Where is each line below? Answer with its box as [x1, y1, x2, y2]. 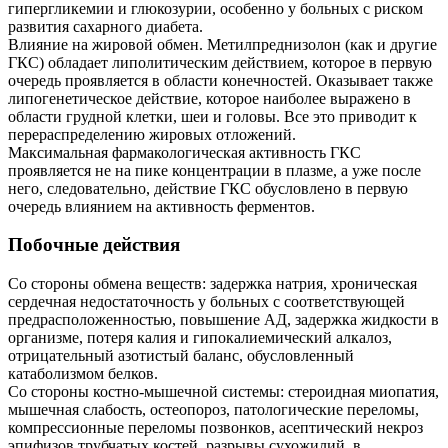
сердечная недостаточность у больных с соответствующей [8, 293, 405, 311]
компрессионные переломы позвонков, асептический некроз [8, 419, 423, 437]
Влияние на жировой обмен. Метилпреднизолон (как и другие [8, 35, 437, 53]
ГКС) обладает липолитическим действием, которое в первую [8, 53, 432, 71]
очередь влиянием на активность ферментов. [8, 197, 315, 215]
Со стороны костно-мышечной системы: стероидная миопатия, [8, 383, 439, 401]
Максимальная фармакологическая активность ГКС [8, 143, 361, 161]
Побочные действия [8, 234, 180, 256]
